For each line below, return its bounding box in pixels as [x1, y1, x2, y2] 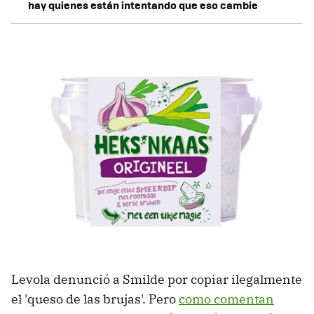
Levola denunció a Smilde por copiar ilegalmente [11, 271, 302, 287]
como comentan [179, 290, 274, 307]
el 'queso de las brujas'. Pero [11, 290, 179, 307]
